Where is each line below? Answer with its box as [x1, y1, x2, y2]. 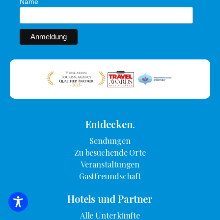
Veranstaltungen [80, 159, 140, 170]
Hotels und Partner [67, 192, 153, 206]
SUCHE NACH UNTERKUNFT [68, 201, 162, 211]
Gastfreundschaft [79, 171, 141, 182]
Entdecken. [85, 117, 135, 131]
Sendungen [89, 136, 131, 146]
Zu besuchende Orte [74, 147, 146, 158]
